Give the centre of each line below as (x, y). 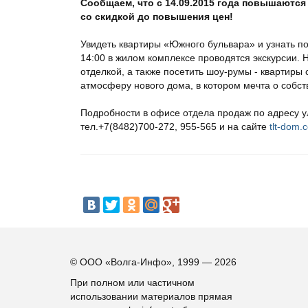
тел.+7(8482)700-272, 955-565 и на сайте (175, 126)
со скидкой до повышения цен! (157, 16)
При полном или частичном (132, 283)
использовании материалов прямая (151, 296)
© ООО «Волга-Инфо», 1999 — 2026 (153, 262)
